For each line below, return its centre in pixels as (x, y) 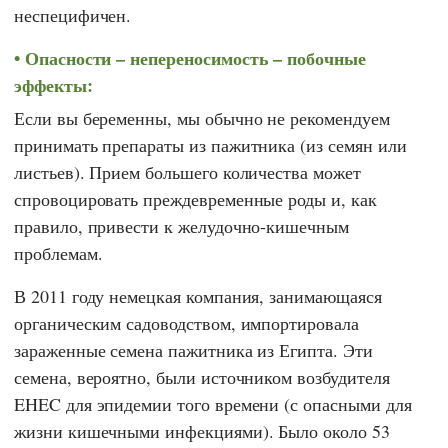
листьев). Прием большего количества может (187, 171)
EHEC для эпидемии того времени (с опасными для (213, 403)
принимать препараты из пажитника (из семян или (210, 144)
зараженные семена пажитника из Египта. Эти (193, 349)
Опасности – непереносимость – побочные (195, 58)
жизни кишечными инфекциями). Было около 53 (202, 430)
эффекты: (53, 85)
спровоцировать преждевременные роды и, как (195, 198)
